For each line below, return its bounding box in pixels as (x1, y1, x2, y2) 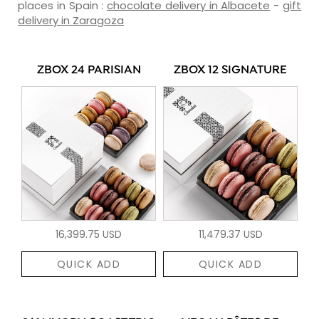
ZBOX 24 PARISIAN (36, 63, 141, 78)
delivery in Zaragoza (18, 12, 124, 28)
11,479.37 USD (198, 226, 263, 241)
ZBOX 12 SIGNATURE (174, 63, 287, 78)
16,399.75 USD (56, 226, 122, 241)
